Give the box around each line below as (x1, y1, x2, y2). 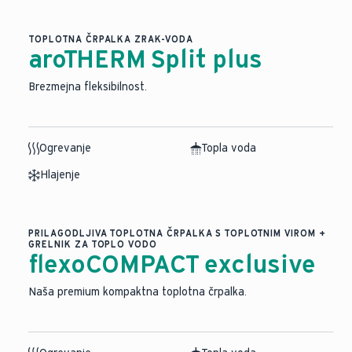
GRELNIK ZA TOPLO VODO (28, 239, 158, 250)
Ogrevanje (39, 141, 91, 155)
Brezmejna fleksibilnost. (28, 80, 147, 93)
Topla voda (201, 141, 256, 155)
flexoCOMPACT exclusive (28, 249, 316, 279)
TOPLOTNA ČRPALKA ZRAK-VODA (28, 34, 193, 45)
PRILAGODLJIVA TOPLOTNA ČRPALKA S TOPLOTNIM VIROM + (28, 228, 326, 239)
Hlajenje (40, 168, 80, 181)
